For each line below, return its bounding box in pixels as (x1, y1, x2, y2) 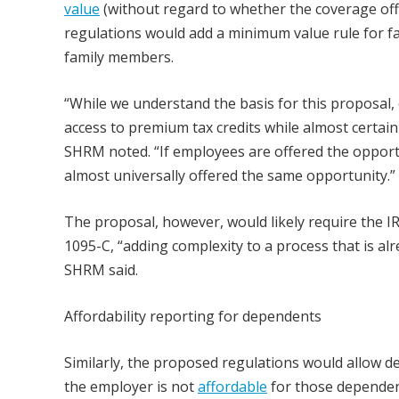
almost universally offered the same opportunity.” (64, 166, 395, 185)
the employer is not (64, 377, 198, 396)
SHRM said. (64, 260, 138, 280)
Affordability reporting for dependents (64, 306, 322, 326)
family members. (64, 47, 174, 67)
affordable (198, 377, 267, 396)
